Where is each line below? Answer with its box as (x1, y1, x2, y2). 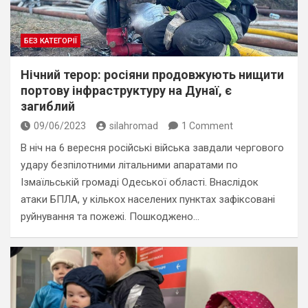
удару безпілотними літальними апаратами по (21, 159, 238, 171)
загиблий (21, 99, 75, 113)
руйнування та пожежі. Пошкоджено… (21, 210, 199, 223)
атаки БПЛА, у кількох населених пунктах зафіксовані (21, 193, 275, 206)
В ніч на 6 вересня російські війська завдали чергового (21, 142, 284, 154)
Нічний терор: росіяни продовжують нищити (21, 67, 284, 82)
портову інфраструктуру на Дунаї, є (21, 83, 232, 98)
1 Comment (181, 120, 233, 131)
